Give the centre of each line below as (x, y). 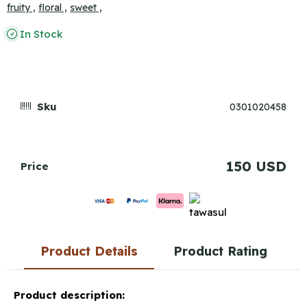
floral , (53, 8)
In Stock (40, 34)
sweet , (86, 8)
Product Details (89, 251)
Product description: (69, 295)
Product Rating (220, 251)
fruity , (21, 8)
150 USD (256, 166)
